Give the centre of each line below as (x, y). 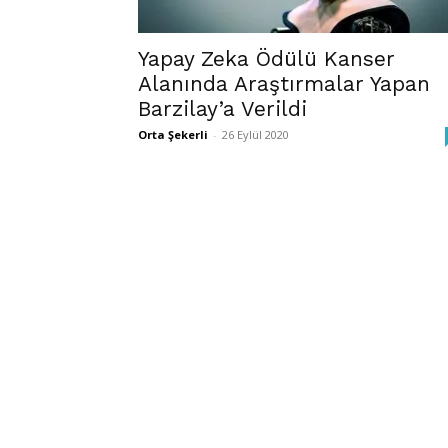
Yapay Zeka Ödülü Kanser (266, 58)
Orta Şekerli (173, 134)
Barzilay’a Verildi (222, 108)
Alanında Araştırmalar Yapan (284, 83)
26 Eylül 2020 (255, 134)
